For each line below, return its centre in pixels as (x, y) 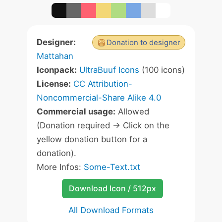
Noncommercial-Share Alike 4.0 (99, 98)
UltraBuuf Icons (109, 70)
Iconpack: (57, 70)
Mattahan (55, 56)
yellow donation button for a (92, 139)
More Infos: (60, 167)
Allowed (132, 111)
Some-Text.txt (112, 167)
